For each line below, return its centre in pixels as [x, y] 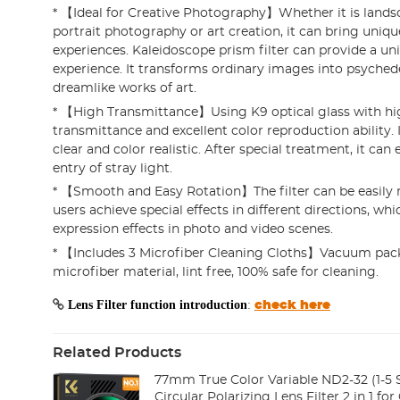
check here [292, 305]
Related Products [117, 352]
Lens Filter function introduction [157, 304]
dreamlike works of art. [124, 88]
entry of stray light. [112, 168]
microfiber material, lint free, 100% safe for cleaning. [215, 272]
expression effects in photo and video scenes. [192, 230]
